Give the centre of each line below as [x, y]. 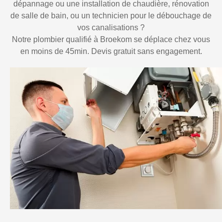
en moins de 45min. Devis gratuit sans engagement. [111, 52]
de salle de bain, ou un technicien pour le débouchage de [111, 16]
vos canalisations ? [111, 28]
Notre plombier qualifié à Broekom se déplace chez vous [111, 40]
